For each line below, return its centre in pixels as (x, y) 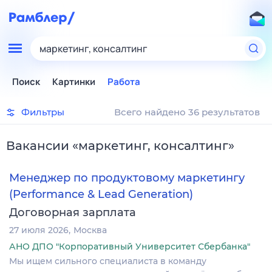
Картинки (74, 82)
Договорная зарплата (73, 212)
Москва (90, 230)
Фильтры (43, 112)
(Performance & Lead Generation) (101, 194)
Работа (124, 82)
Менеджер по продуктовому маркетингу (127, 178)
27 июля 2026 (39, 230)
